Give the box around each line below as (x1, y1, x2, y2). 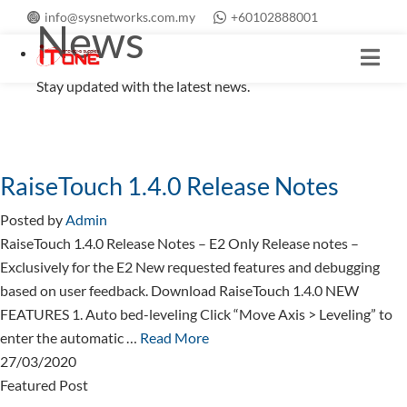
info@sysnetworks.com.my (45, 9, 195, 25)
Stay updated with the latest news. (36, 77, 250, 94)
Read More (140, 329, 209, 346)
